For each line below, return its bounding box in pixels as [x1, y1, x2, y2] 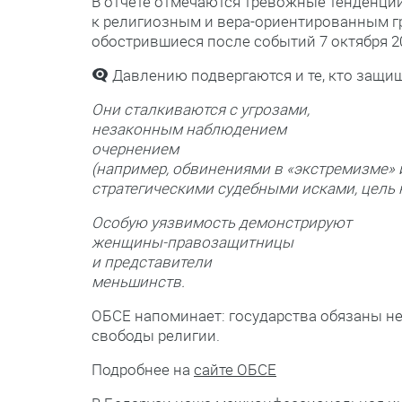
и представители [92, 251, 212, 273]
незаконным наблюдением [92, 118, 286, 140]
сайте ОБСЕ [194, 359, 276, 380]
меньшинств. [92, 271, 185, 293]
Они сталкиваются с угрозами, [92, 99, 310, 120]
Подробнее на [92, 359, 194, 380]
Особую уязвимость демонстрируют [92, 212, 352, 233]
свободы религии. [92, 325, 220, 346]
